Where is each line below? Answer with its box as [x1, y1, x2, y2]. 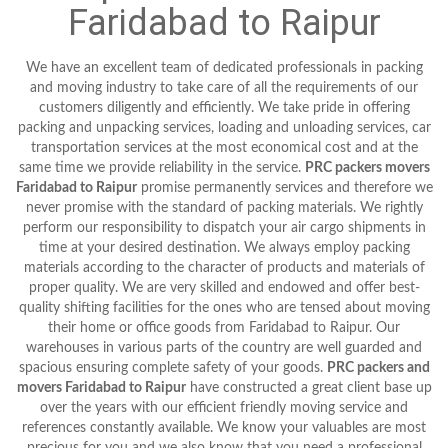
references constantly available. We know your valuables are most [22, 420, 426, 435]
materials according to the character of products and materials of [23, 260, 425, 275]
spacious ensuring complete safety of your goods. [18, 360, 327, 375]
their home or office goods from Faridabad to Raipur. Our [48, 320, 400, 335]
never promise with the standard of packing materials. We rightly [25, 200, 423, 215]
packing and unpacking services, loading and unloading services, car [17, 120, 431, 135]
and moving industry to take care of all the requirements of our [30, 80, 418, 95]
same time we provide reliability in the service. [18, 160, 305, 175]
